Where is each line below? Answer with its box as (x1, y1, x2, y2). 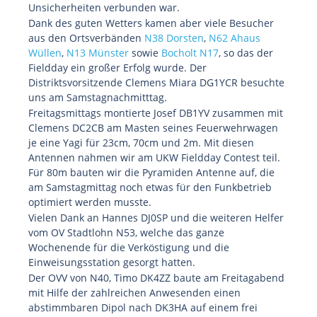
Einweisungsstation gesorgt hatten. (28, 255, 195, 269)
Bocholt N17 (161, 46, 219, 59)
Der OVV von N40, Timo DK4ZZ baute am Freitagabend (28, 271, 284, 284)
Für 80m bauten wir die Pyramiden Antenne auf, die (28, 166, 275, 179)
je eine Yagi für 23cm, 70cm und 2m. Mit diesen (28, 136, 254, 149)
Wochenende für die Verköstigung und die (28, 241, 229, 254)
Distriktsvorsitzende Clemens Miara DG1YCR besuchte (28, 76, 284, 89)
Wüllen (28, 46, 62, 59)
